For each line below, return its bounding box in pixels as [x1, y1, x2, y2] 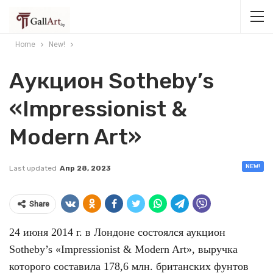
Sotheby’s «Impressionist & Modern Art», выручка [9, 243, 238, 255]
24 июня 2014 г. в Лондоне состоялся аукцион [9, 226, 225, 238]
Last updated [9, 164, 58, 172]
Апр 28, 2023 [60, 164, 111, 172]
